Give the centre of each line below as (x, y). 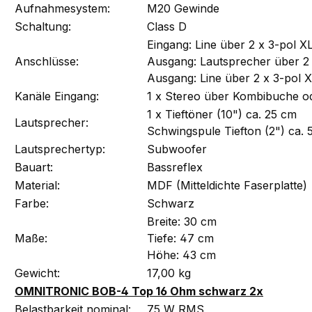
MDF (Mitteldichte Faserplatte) (227, 185)
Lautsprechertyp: (60, 149)
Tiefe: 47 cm (180, 238)
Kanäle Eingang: (57, 96)
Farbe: (32, 203)
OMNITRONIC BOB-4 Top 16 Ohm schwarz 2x (139, 291)
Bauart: (34, 167)
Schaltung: (43, 26)
